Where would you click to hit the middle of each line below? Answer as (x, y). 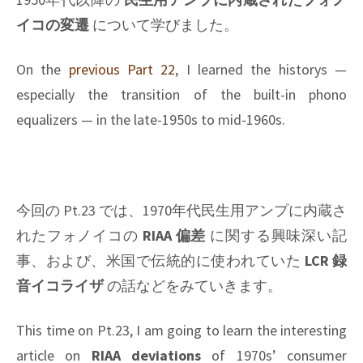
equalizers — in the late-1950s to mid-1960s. (151, 119)
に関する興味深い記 (277, 236)
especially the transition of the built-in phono (181, 94)
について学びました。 (164, 25)
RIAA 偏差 (174, 236)
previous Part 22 (122, 69)
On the (43, 69)
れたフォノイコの (79, 236)
